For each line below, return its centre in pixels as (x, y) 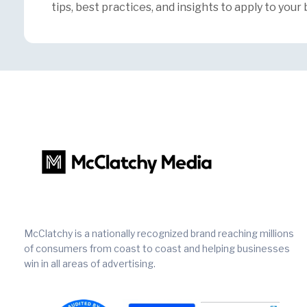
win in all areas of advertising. (89, 263)
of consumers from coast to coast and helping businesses (157, 248)
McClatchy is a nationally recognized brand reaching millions (159, 233)
